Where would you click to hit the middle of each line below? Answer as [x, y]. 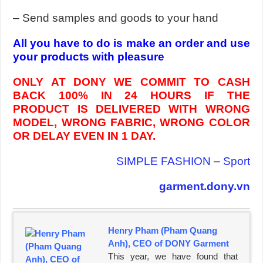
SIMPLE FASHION [163, 161]
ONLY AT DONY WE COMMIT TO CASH [131, 82]
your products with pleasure [89, 56]
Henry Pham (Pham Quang [163, 230]
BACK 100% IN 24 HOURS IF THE [131, 95]
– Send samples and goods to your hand [116, 18]
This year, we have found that [173, 256]
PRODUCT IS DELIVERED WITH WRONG [131, 109]
